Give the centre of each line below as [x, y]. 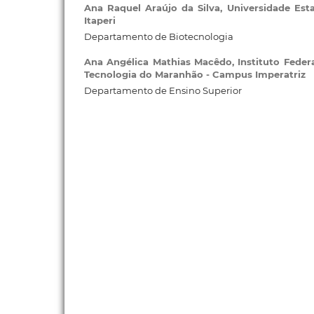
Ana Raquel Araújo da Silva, [155, 8]
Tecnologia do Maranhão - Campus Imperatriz [194, 75]
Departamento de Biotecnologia [158, 36]
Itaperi [100, 21]
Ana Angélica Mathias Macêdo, [161, 62]
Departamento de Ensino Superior [163, 91]
